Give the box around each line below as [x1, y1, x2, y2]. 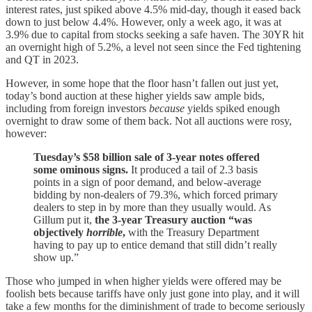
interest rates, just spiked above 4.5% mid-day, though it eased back [6, 3, 301, 16]
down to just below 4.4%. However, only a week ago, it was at [6, 16, 281, 29]
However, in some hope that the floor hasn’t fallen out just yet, [6, 77, 279, 90]
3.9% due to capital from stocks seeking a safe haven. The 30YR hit [6, 29, 304, 41]
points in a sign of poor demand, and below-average [33, 176, 261, 189]
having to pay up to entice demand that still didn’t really [33, 239, 277, 251]
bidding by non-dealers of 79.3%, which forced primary [33, 189, 278, 201]
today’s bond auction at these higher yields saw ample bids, [6, 90, 265, 102]
